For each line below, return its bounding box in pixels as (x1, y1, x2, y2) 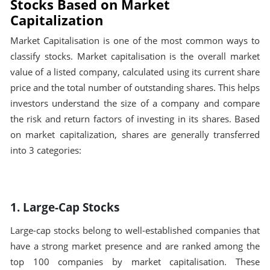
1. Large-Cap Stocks (10, 199, 119, 216)
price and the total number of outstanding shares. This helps (10, 81, 260, 95)
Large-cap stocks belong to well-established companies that (10, 224, 260, 237)
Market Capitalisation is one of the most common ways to (10, 34, 260, 48)
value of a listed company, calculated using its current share (10, 66, 260, 79)
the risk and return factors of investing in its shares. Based (10, 113, 260, 126)
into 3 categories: (10, 144, 81, 157)
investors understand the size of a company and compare (10, 97, 260, 110)
